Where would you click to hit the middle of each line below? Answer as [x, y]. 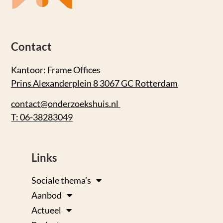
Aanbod [46, 195]
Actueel [46, 210]
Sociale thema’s [61, 180]
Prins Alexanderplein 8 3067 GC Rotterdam [95, 83]
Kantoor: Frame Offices [56, 70]
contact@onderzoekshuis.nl [66, 104]
